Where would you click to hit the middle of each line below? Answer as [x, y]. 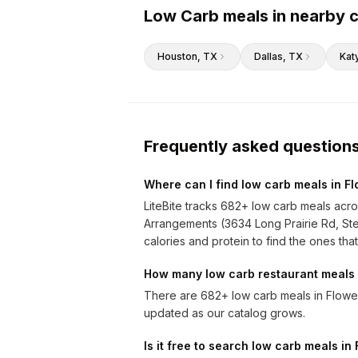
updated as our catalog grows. [225, 313]
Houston [177, 56]
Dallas [268, 56]
